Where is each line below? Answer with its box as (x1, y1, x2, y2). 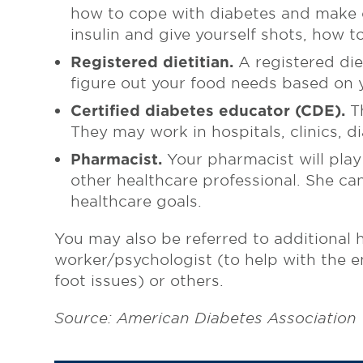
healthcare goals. (70, 192, 203, 211)
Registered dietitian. (70, 53, 234, 71)
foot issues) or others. (54, 271, 224, 290)
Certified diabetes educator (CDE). (70, 101, 346, 120)
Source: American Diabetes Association (54, 309, 357, 327)
